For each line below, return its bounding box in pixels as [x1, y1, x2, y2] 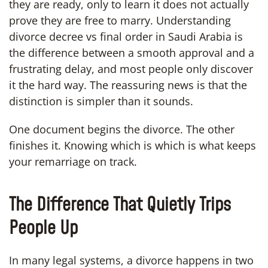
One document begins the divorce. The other [9, 121, 234, 136]
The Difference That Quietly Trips [9, 192, 231, 218]
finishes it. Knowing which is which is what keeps [9, 138, 256, 153]
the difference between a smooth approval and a [9, 45, 254, 60]
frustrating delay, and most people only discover [9, 61, 253, 76]
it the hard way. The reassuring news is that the [9, 77, 247, 92]
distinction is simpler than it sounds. [9, 93, 193, 108]
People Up [9, 215, 78, 241]
